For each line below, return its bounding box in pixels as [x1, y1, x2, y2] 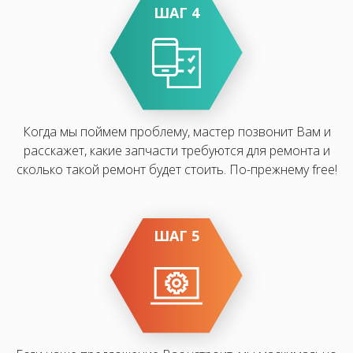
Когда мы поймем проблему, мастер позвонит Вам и [22, 123, 331, 140]
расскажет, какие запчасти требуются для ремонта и [23, 142, 330, 159]
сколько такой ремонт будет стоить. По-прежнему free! [16, 161, 337, 178]
